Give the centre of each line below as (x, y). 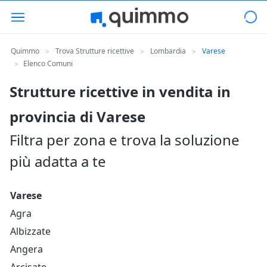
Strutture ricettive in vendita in (120, 91)
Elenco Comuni (48, 63)
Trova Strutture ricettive (95, 51)
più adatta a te (58, 161)
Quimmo (25, 51)
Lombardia (168, 51)
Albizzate (30, 231)
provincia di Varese (77, 117)
